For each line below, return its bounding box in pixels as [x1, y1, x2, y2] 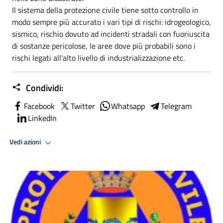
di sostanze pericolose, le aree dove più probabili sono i [12, 39, 196, 52]
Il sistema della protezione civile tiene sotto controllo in [12, 3, 199, 16]
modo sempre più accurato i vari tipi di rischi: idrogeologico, [12, 15, 211, 28]
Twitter [71, 100, 95, 112]
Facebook [24, 100, 55, 112]
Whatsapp [111, 100, 145, 112]
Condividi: [24, 81, 63, 95]
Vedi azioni [9, 136, 42, 148]
